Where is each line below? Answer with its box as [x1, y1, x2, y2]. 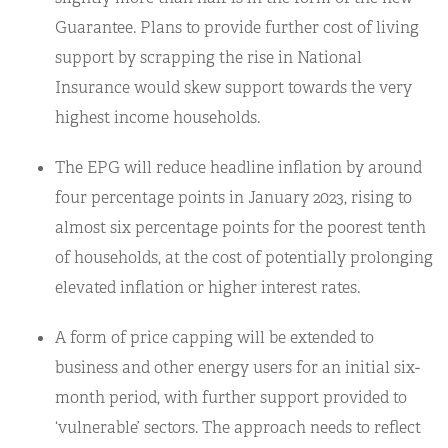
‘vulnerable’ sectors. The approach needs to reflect [55, 416, 421, 438]
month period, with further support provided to [55, 386, 407, 408]
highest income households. [55, 106, 260, 128]
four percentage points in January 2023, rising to [55, 186, 412, 208]
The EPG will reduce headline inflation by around [55, 156, 422, 178]
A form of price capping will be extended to [55, 326, 374, 348]
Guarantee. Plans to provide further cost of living [55, 16, 419, 38]
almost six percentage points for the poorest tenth [55, 216, 426, 238]
